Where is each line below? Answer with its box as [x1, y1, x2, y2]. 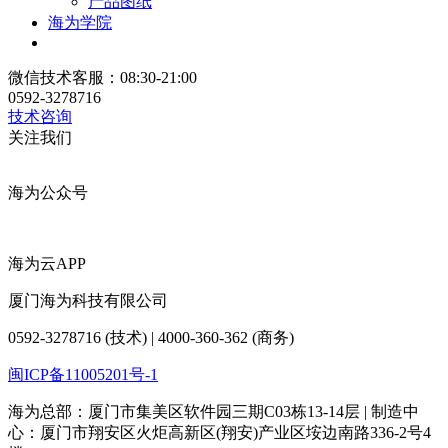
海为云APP [8, 254, 86, 272]
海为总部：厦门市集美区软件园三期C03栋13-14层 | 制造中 [8, 402, 419, 420]
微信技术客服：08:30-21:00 [8, 68, 197, 86]
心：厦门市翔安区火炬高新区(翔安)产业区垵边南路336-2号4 [8, 423, 431, 441]
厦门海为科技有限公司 [8, 291, 168, 309]
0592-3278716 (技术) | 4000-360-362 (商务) [8, 328, 294, 346]
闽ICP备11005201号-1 [8, 365, 158, 383]
